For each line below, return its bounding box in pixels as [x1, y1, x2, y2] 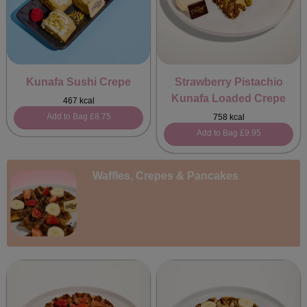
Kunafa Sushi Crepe [26, 76, 131, 88]
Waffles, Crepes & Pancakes [93, 170, 239, 182]
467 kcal [62, 96, 95, 106]
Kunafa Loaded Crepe [171, 93, 286, 104]
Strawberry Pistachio [174, 76, 283, 88]
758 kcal [212, 112, 245, 122]
